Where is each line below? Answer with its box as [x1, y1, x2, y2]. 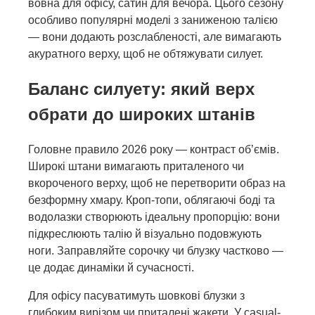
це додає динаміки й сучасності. [28, 261, 194, 274]
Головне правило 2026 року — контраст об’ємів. [28, 143, 279, 155]
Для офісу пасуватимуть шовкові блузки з [28, 289, 245, 302]
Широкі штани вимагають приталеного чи [28, 160, 244, 172]
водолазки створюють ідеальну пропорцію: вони [28, 210, 280, 223]
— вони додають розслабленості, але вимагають [28, 31, 281, 44]
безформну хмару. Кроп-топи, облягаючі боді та [28, 193, 275, 206]
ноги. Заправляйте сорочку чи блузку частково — [28, 244, 283, 257]
